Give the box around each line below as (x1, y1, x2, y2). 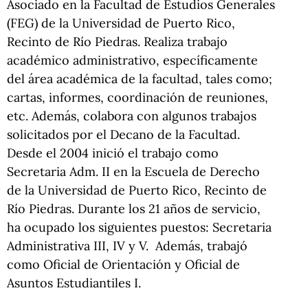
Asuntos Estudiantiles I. (7, 274, 141, 291)
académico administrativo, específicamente (7, 52, 258, 68)
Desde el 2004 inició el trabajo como (7, 144, 219, 161)
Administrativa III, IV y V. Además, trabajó (7, 237, 247, 254)
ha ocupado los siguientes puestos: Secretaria (7, 219, 272, 235)
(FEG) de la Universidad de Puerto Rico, (7, 14, 235, 31)
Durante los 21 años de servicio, (78, 200, 261, 217)
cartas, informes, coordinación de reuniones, (7, 89, 268, 105)
